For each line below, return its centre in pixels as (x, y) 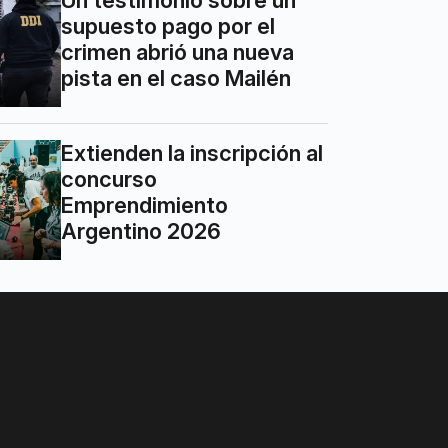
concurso (109, 179)
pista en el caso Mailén (176, 78)
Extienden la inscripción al (192, 153)
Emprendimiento (145, 205)
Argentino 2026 (141, 231)
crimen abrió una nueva (178, 52)
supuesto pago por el (168, 26)
